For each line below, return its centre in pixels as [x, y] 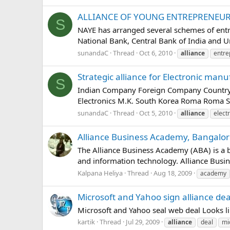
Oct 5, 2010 [156, 113]
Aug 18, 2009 [173, 173]
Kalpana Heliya [100, 173]
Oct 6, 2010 [156, 53]
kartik [86, 222]
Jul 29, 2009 [143, 222]
